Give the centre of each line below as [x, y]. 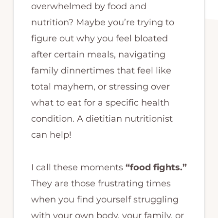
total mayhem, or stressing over [100, 86]
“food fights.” [156, 167]
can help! [51, 135]
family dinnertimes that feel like [101, 70]
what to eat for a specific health [100, 102]
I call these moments [78, 167]
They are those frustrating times [101, 183]
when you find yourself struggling [105, 199]
